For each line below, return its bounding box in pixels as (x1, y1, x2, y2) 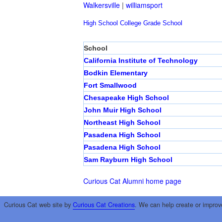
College (120, 19, 141, 27)
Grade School (143, 19, 182, 27)
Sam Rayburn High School (84, 156, 172, 164)
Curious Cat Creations (72, 200, 135, 209)
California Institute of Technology (84, 56, 198, 65)
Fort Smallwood (84, 81, 137, 90)
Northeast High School (84, 118, 161, 127)
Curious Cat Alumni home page (83, 176, 181, 186)
